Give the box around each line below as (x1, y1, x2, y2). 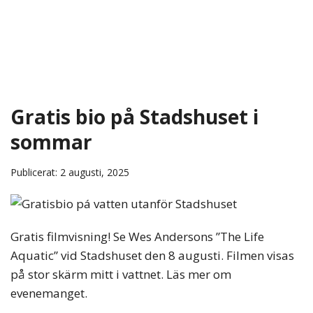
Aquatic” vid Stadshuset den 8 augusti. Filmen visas (10, 247, 294, 263)
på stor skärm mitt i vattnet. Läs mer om (10, 265, 231, 282)
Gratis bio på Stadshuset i (10, 103, 259, 130)
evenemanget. (10, 284, 87, 301)
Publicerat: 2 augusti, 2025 (10, 165, 129, 179)
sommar (10, 128, 92, 155)
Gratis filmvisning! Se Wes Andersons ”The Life (10, 228, 264, 245)
